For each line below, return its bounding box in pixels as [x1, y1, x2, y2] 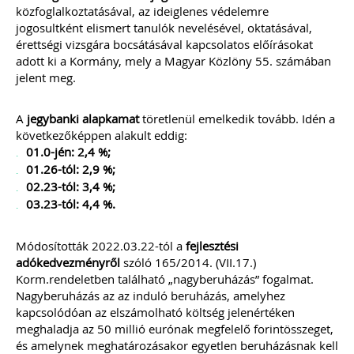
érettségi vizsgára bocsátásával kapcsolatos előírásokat [16, 36, 313, 52]
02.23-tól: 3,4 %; [26, 179, 115, 194]
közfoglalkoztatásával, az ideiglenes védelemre [16, 3, 269, 19]
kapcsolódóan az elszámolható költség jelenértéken [16, 304, 295, 320]
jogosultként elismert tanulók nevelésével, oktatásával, [16, 20, 312, 36]
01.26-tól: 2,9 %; [26, 161, 115, 177]
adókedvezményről [16, 254, 120, 270]
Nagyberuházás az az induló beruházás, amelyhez [16, 288, 285, 303]
